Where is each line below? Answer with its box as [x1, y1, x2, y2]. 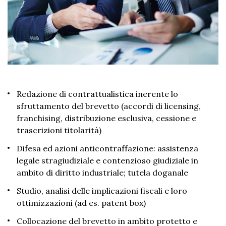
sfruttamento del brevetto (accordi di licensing [17, 101, 199, 111]
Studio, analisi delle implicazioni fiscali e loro [17, 186, 187, 196]
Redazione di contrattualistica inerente [17, 89, 171, 99]
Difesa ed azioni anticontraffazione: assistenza [17, 143, 198, 154]
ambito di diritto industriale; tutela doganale [17, 167, 188, 178]
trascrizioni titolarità [17, 125, 99, 136]
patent [101, 198, 128, 208]
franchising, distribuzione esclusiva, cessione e [17, 113, 196, 124]
